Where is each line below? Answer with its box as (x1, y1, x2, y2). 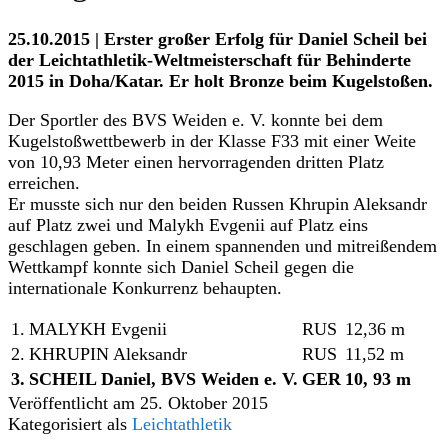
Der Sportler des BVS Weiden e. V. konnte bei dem (8, 109, 383, 130)
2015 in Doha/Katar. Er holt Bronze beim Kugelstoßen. (8, 71, 433, 92)
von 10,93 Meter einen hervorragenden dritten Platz (8, 151, 384, 172)
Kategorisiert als (8, 414, 132, 435)
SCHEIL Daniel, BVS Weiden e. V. (29, 369, 298, 390)
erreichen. (8, 172, 80, 193)
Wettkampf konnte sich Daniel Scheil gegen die (8, 256, 354, 277)
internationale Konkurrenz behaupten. (8, 277, 282, 298)
